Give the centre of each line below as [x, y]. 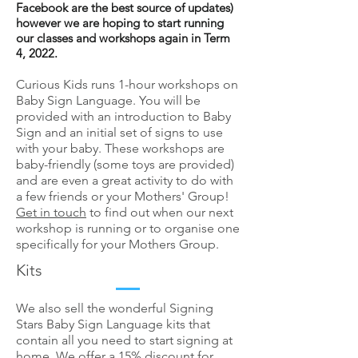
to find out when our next [160, 212]
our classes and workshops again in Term [123, 38]
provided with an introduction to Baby [123, 116]
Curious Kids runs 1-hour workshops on [127, 84]
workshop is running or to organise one [128, 228]
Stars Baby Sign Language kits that [113, 324]
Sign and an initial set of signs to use [119, 132]
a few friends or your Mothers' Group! [123, 196]
